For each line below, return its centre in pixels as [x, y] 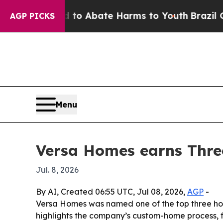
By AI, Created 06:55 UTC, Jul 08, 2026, [111, 192]
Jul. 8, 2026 [57, 170]
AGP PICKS [32, 16]
